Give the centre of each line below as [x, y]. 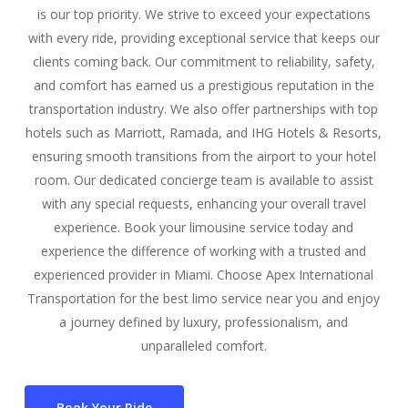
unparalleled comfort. [204, 345]
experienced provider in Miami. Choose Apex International [204, 274]
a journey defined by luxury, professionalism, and [204, 321]
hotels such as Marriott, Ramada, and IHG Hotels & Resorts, [204, 132]
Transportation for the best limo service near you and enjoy [204, 298]
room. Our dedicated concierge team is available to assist [204, 179]
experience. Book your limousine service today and [204, 227]
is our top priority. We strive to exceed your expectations [204, 14]
